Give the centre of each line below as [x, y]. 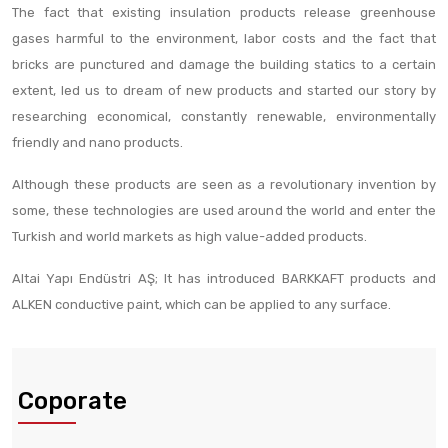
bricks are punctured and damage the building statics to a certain [224, 64]
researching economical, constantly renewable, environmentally [224, 116]
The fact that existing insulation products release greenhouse [224, 12]
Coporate [72, 401]
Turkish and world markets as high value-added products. [189, 236]
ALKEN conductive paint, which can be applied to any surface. [201, 304]
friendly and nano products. [97, 142]
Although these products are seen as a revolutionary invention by [224, 184]
